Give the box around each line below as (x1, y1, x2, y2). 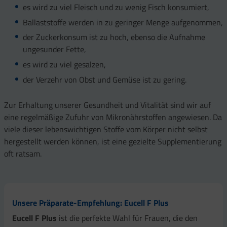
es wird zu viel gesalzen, (22, 58, 106, 71)
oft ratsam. (4, 147, 42, 160)
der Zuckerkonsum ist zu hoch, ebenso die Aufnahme (22, 31, 205, 44)
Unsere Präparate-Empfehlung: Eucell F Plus (12, 197, 169, 209)
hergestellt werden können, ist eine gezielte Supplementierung (4, 135, 221, 147)
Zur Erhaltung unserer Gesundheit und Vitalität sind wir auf (4, 98, 211, 111)
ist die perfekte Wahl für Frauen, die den (57, 212, 198, 224)
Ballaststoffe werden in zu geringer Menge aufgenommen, (22, 16, 223, 28)
